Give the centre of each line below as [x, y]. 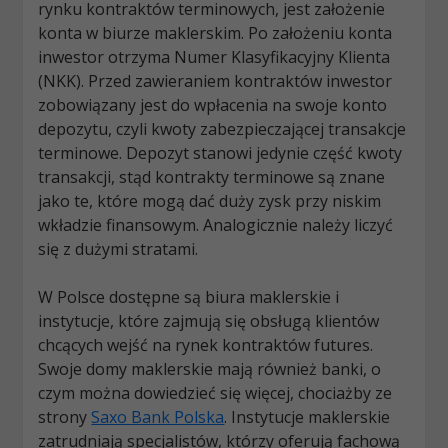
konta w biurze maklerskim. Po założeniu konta [215, 33]
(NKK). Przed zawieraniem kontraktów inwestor [215, 81]
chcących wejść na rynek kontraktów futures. [206, 345]
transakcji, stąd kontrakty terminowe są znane [212, 177]
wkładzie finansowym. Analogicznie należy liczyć [216, 225]
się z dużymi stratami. [118, 249]
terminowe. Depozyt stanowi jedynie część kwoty [220, 153]
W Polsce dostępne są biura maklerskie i [189, 297]
